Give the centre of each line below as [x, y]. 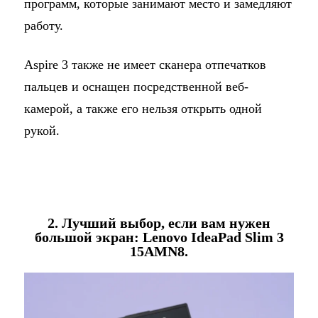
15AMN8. [159, 252]
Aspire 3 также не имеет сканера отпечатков [145, 65]
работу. [43, 26]
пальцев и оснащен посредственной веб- [136, 87]
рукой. [42, 131]
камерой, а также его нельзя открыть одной [143, 109]
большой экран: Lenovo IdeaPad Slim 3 [159, 237]
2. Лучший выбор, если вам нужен [159, 223]
